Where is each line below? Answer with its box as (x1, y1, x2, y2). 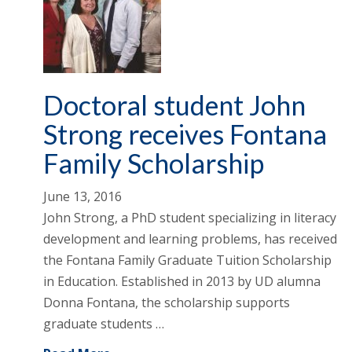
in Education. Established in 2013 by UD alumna (43, 273, 321, 291)
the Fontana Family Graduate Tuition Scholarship (43, 251, 332, 269)
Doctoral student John (43, 89, 306, 122)
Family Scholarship (43, 147, 264, 180)
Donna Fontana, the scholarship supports (43, 294, 290, 312)
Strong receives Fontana (43, 118, 327, 151)
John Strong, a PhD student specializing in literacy (43, 209, 336, 227)
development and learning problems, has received (43, 230, 337, 248)
